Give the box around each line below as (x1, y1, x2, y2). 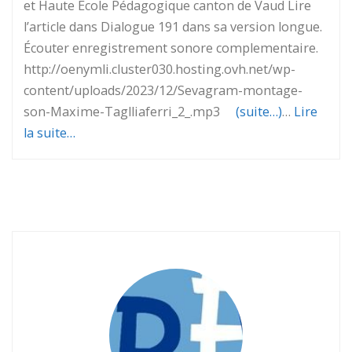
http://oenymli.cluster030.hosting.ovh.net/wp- (24, 60, 295, 78)
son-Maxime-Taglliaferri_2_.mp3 (24, 102, 236, 120)
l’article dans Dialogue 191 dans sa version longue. (24, 17, 322, 35)
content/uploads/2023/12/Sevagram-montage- (24, 81, 302, 99)
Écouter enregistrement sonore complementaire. (24, 38, 318, 57)
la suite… (24, 123, 75, 141)
